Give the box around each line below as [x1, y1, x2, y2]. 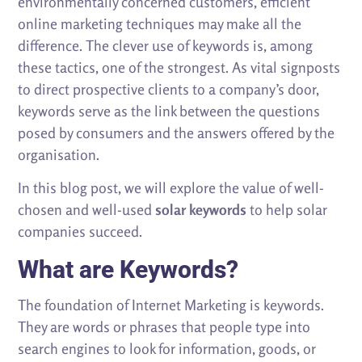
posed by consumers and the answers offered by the [18, 123, 335, 141]
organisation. [18, 145, 100, 163]
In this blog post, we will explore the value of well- [18, 178, 325, 196]
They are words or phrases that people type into [18, 317, 311, 335]
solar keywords [155, 200, 250, 218]
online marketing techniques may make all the [18, 14, 302, 32]
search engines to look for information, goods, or [18, 339, 317, 357]
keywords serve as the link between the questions [18, 101, 321, 120]
